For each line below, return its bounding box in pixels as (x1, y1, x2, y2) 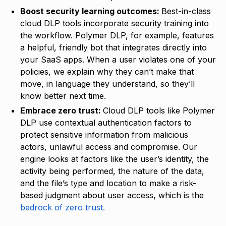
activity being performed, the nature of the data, (20, 165, 204, 176)
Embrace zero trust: (20, 105, 103, 116)
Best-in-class (161, 6, 211, 16)
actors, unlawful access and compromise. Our (20, 141, 197, 152)
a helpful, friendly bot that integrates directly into (20, 42, 207, 52)
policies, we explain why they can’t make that (20, 66, 194, 77)
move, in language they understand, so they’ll (20, 78, 195, 89)
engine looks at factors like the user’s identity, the (20, 153, 209, 164)
